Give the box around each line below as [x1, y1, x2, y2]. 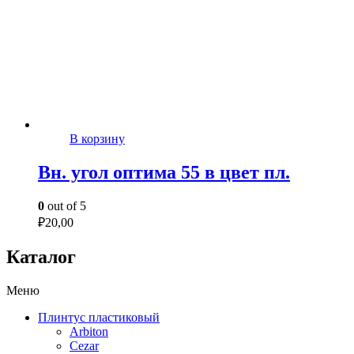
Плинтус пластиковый [38, 310, 160, 324]
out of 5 [44, 198, 86, 213]
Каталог [6, 246, 76, 267]
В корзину [70, 132, 125, 146]
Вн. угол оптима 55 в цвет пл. [38, 162, 290, 183]
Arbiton [70, 324, 108, 338]
